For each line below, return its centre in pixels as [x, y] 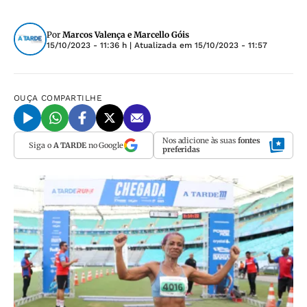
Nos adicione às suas [200, 140]
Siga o [41, 145]
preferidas [181, 149]
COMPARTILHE [72, 98]
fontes [249, 140]
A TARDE [70, 145]
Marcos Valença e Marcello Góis [126, 35]
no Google [105, 145]
